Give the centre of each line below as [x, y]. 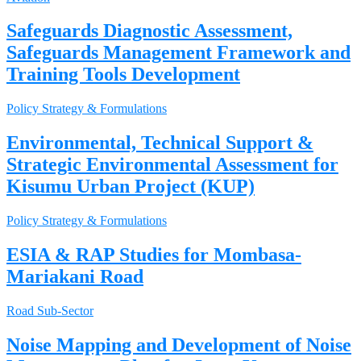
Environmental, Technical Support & [160, 143]
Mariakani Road [75, 277]
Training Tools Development [123, 75]
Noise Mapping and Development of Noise [179, 344]
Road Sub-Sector [50, 310]
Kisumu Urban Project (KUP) [131, 187]
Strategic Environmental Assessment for [172, 165]
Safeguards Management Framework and [178, 53]
